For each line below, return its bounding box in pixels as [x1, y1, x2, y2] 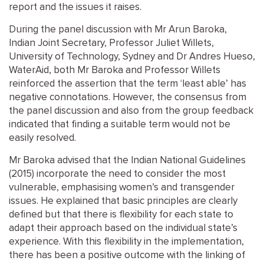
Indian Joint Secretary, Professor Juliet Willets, [9, 38, 214, 48]
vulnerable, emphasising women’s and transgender [9, 183, 235, 193]
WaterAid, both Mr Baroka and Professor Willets [9, 65, 220, 75]
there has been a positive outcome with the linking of [9, 250, 245, 260]
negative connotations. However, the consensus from [9, 93, 246, 103]
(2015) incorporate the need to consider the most [9, 169, 226, 179]
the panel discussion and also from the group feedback [9, 106, 253, 116]
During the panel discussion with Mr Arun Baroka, [9, 25, 227, 35]
